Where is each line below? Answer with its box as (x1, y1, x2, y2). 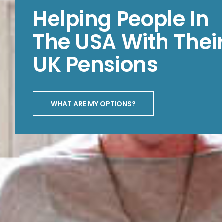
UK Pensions (33, 50, 158, 79)
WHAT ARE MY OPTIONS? (51, 98, 136, 109)
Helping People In (33, 4, 209, 34)
